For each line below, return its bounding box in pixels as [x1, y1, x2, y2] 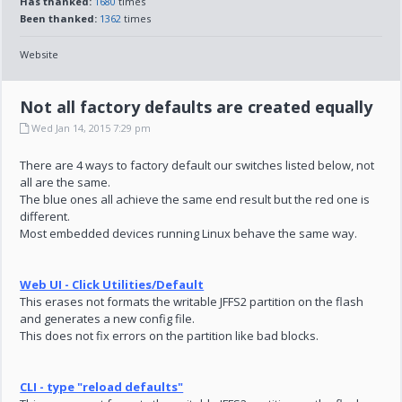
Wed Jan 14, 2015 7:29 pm [29, 121, 152, 135]
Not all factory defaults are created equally [20, 96, 373, 118]
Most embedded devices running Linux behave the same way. [20, 225, 358, 241]
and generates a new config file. [20, 310, 196, 327]
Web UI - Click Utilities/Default [20, 276, 205, 293]
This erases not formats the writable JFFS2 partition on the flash [20, 293, 364, 310]
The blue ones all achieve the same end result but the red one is [20, 191, 371, 207]
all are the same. [20, 174, 111, 190]
